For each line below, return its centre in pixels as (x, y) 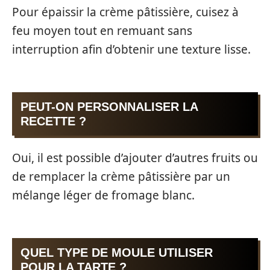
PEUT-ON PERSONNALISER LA (109, 106)
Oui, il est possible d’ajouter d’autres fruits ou (135, 158)
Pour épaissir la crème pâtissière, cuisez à (125, 12)
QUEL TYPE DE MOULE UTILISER (117, 252)
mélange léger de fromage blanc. (103, 196)
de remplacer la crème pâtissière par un (121, 177)
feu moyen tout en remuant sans (102, 31)
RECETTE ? (53, 121)
